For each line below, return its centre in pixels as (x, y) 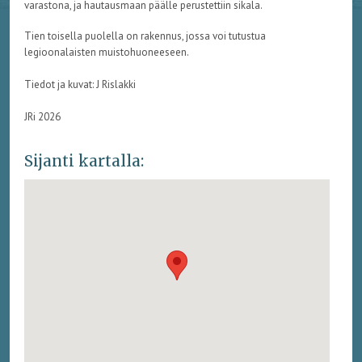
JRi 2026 (42, 117)
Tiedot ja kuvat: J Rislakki (80, 85)
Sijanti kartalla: (84, 160)
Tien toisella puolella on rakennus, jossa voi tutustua (145, 36)
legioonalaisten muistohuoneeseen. (106, 53)
